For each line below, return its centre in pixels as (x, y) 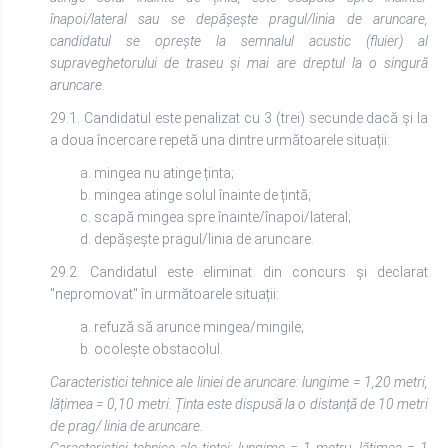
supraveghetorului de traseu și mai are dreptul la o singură (239, 63)
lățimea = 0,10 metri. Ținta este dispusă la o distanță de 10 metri (239, 404)
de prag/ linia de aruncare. (126, 426)
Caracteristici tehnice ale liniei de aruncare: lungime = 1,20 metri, (239, 382)
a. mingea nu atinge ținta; (157, 173)
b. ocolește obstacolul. (151, 349)
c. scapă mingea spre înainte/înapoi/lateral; (215, 217)
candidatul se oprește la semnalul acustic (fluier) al (239, 41)
